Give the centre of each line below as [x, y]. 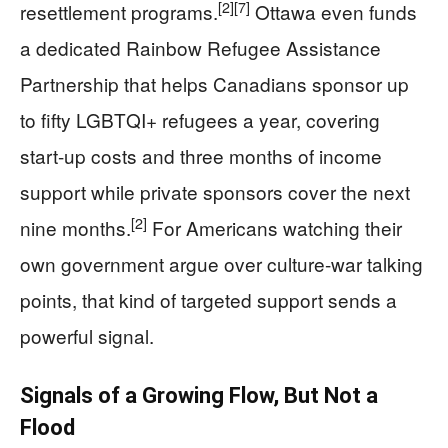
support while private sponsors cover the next [215, 192]
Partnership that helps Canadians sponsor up [214, 84]
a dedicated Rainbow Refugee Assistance [200, 48]
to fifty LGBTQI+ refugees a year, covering [200, 120]
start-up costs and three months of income [201, 156]
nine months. [75, 228]
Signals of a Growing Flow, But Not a [199, 396]
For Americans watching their [274, 228]
